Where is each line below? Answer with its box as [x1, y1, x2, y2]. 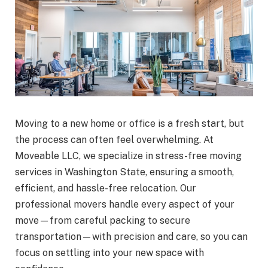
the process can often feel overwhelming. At [15, 134, 214, 146]
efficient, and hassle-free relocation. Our [15, 182, 196, 194]
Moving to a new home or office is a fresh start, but [15, 118, 244, 130]
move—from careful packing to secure [15, 215, 190, 227]
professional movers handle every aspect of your [15, 199, 234, 211]
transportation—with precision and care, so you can [15, 231, 248, 243]
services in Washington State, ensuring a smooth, [15, 166, 234, 178]
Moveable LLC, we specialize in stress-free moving [15, 150, 242, 162]
